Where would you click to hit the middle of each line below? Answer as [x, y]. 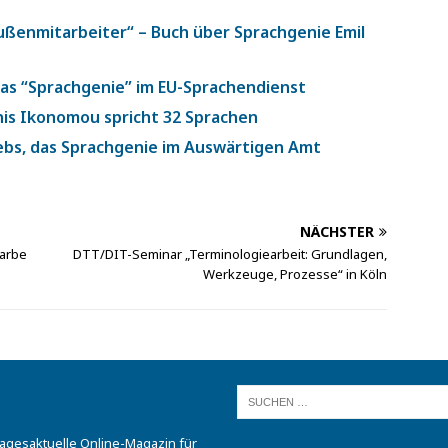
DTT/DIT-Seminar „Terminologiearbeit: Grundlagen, [230, 254]
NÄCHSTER [337, 232]
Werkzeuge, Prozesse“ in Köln [295, 274]
